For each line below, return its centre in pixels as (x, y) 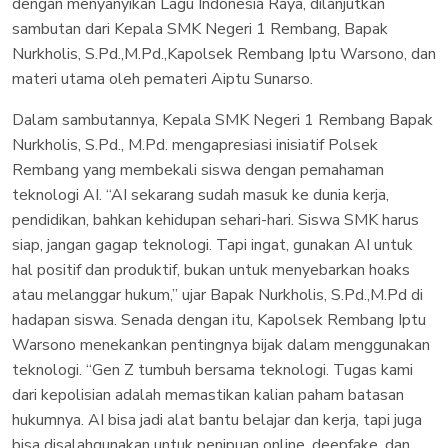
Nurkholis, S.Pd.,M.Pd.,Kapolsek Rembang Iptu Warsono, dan (224, 53)
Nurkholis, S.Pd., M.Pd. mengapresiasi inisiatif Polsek (195, 144)
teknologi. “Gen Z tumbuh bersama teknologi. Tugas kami (212, 369)
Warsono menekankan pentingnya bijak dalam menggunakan (221, 344)
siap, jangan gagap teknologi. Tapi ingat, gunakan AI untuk (212, 244)
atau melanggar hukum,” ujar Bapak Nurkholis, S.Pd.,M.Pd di (217, 294)
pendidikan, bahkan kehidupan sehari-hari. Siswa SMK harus (215, 219)
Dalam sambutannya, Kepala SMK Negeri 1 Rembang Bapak (222, 119)
